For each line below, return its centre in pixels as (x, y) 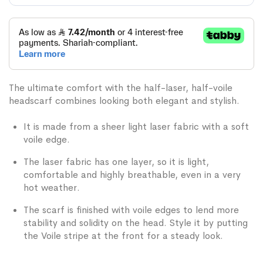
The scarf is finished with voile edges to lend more (131, 210)
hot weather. (52, 187)
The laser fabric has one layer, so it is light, (116, 161)
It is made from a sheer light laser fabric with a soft (136, 126)
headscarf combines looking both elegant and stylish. (124, 100)
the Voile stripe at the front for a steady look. (123, 235)
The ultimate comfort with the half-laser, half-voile (121, 87)
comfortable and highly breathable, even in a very (132, 174)
